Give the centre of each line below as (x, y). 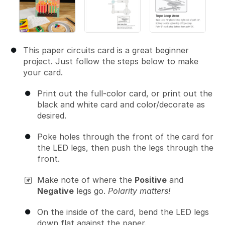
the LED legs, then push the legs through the (125, 148)
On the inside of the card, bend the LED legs (123, 212)
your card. (43, 72)
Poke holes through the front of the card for (125, 137)
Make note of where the (86, 180)
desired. (52, 116)
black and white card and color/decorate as (121, 104)
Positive (151, 180)
